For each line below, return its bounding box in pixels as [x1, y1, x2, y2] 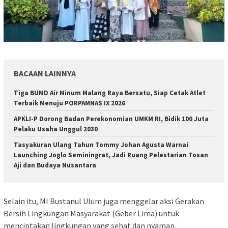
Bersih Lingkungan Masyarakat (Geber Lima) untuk [4, 208, 179, 219]
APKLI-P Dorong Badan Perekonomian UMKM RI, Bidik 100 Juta [14, 114, 209, 123]
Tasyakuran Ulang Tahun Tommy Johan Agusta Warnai [14, 140, 188, 149]
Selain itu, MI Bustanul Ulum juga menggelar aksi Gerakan [4, 196, 204, 207]
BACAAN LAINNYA [14, 68, 76, 78]
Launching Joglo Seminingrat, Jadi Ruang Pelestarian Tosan [14, 150, 208, 159]
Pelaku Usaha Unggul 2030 [14, 124, 98, 133]
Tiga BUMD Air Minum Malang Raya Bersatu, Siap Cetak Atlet [14, 88, 206, 97]
